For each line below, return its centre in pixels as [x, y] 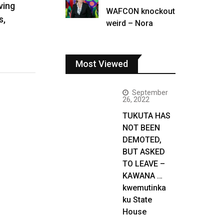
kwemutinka [144, 188]
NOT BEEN [141, 128]
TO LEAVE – [144, 164]
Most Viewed [102, 64]
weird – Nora [129, 23]
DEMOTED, [142, 140]
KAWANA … [142, 176]
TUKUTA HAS [146, 116]
